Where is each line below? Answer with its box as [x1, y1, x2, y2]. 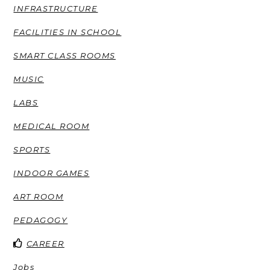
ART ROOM [13, 191, 64, 201]
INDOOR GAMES [13, 168, 90, 178]
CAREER [26, 238, 64, 248]
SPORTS [13, 144, 51, 154]
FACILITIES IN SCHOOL [13, 27, 122, 37]
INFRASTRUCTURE [13, 3, 98, 13]
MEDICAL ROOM [13, 121, 90, 131]
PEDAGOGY [13, 215, 68, 225]
